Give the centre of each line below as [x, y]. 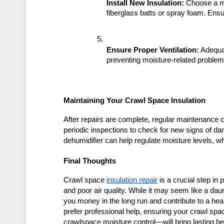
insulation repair [132, 180]
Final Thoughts [90, 161]
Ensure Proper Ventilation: [153, 50]
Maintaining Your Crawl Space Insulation [135, 101]
